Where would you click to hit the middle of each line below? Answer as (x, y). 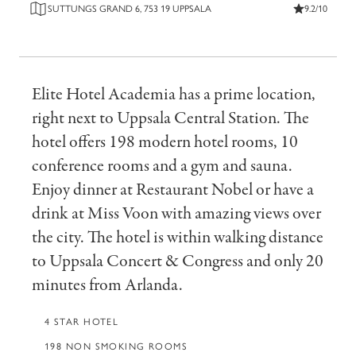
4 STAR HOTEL (82, 321)
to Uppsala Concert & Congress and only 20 (178, 261)
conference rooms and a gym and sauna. (162, 166)
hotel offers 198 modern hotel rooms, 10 (165, 142)
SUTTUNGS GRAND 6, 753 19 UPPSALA (130, 8)
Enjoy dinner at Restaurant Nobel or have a (173, 190)
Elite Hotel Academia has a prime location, (174, 94)
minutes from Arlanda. (107, 285)
